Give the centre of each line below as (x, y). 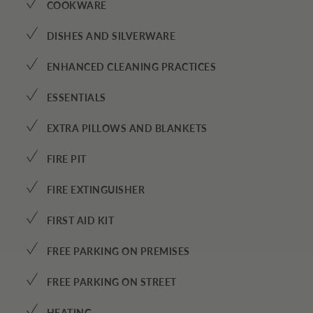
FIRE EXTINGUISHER (95, 190)
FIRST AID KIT (80, 220)
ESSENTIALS (76, 97)
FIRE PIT (66, 159)
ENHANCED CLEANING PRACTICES (131, 67)
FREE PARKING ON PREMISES (118, 251)
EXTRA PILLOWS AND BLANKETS (127, 128)
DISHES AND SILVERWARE (111, 36)
